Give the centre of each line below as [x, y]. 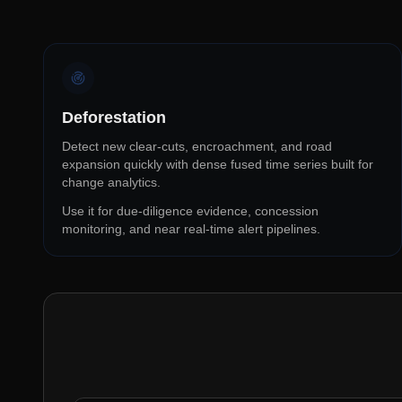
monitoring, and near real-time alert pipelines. [191, 229]
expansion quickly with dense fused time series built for [218, 164]
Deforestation [114, 118]
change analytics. [111, 182]
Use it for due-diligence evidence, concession [190, 211]
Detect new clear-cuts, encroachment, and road [197, 146]
